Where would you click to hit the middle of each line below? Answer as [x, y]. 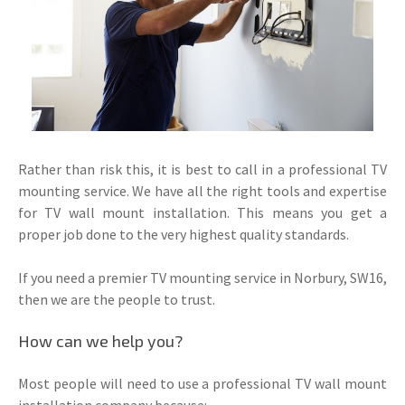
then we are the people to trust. [117, 299]
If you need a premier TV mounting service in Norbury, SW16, [202, 277]
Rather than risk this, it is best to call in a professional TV [202, 169]
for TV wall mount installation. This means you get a [202, 212]
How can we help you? [100, 340]
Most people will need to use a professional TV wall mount [202, 383]
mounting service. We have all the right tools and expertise [202, 190]
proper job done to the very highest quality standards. [184, 234]
